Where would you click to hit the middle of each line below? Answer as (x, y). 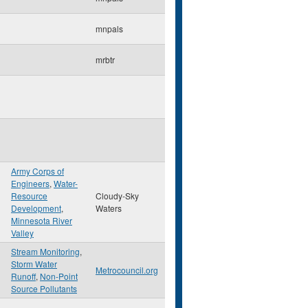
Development (36, 208)
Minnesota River (42, 220)
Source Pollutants (44, 288)
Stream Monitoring (45, 251)
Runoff (23, 276)
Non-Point (59, 276)
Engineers (30, 183)
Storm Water (34, 264)
